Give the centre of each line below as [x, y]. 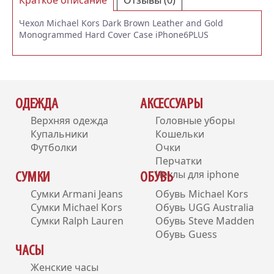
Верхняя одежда [69, 121]
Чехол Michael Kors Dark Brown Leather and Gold [121, 23]
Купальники [59, 134]
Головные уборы [195, 121]
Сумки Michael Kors [76, 208]
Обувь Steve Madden [205, 221]
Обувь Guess [186, 235]
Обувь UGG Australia [205, 208]
